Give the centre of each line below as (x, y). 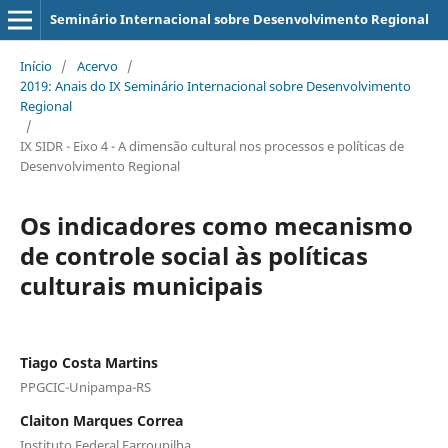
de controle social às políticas (193, 255)
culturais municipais (141, 285)
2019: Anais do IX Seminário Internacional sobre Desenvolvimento (215, 85)
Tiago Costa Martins (88, 362)
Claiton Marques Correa (101, 420)
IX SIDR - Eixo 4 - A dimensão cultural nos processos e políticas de (211, 145)
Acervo (97, 65)
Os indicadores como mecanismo (216, 225)
